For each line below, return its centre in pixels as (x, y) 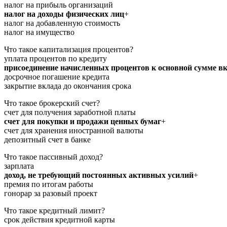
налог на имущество (39, 32)
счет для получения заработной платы (70, 112)
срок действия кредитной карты (60, 219)
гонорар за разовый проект (51, 193)
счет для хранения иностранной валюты (74, 130)
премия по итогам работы (49, 184)
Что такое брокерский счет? (52, 103)
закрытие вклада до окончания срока (68, 86)
